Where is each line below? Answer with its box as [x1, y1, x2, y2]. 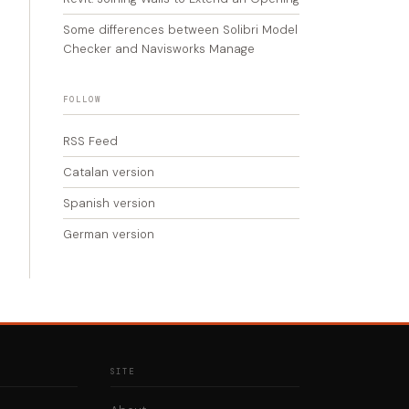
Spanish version [63, 195, 155, 211]
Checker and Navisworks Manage [63, 41, 255, 57]
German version [63, 226, 154, 242]
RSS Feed [63, 133, 118, 149]
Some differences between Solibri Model [63, 22, 298, 37]
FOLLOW [63, 94, 101, 105]
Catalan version [63, 164, 154, 180]
